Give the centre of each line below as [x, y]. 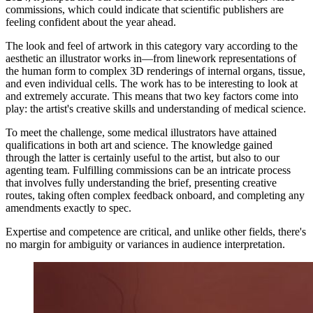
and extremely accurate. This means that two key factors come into [152, 96]
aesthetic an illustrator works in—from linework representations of [151, 59]
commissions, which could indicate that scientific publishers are [145, 10]
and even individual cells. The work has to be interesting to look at [152, 84]
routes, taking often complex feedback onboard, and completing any [155, 196]
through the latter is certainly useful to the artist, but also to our [143, 158]
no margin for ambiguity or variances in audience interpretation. [145, 245]
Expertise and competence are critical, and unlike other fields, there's [156, 232]
